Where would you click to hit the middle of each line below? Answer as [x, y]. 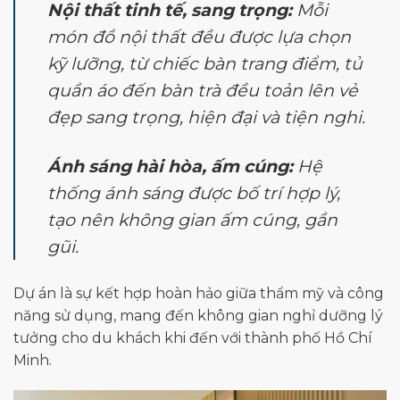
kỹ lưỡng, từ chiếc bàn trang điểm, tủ [205, 64]
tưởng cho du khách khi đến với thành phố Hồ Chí [193, 338]
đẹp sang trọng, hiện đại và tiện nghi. [206, 117]
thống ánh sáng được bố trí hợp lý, [194, 193]
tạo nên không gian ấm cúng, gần [192, 220]
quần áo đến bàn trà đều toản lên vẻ [203, 91]
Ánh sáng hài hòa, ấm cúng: [170, 167]
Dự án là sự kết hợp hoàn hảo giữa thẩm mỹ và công [199, 294]
